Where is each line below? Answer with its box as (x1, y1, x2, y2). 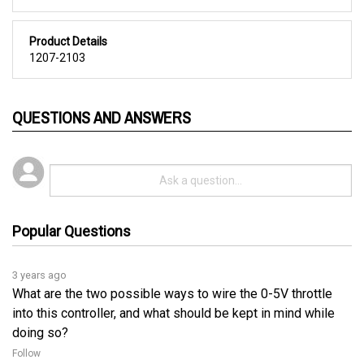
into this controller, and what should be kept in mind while (12, 281, 335, 297)
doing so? (12, 301, 68, 316)
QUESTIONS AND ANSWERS (12, 89, 191, 111)
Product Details (29, 17, 107, 31)
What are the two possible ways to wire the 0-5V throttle (12, 262, 332, 277)
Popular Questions (12, 198, 131, 215)
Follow (12, 323, 41, 335)
